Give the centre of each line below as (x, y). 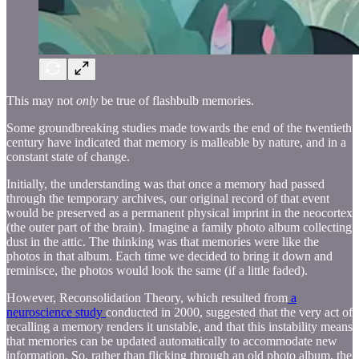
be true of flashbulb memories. (176, 100)
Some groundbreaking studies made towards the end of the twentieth (179, 127)
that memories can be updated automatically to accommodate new (172, 341)
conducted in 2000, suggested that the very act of (229, 312)
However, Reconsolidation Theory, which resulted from (147, 297)
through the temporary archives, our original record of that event (168, 198)
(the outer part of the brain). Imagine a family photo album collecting (179, 227)
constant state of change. (68, 156)
